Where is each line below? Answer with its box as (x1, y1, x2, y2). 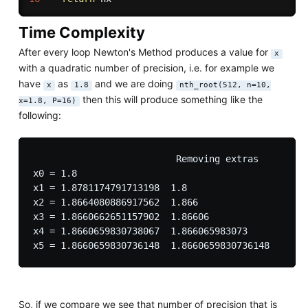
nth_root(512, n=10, (179, 80, 271, 90)
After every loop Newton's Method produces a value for (18, 46, 271, 58)
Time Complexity (18, 23, 145, 41)
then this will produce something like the (79, 93, 263, 106)
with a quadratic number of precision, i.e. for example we (18, 62, 274, 74)
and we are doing (91, 78, 176, 90)
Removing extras (32, 153, 258, 165)
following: (18, 109, 61, 122)
